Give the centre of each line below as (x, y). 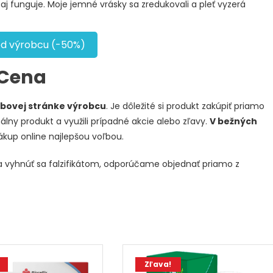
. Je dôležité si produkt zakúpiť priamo (185, 106)
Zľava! (158, 264)
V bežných (233, 121)
